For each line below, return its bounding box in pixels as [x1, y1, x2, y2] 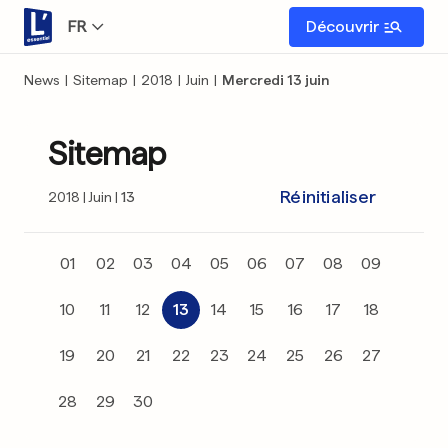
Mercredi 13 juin [222, 72, 329, 88]
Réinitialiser [280, 186, 376, 207]
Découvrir [306, 16, 379, 36]
